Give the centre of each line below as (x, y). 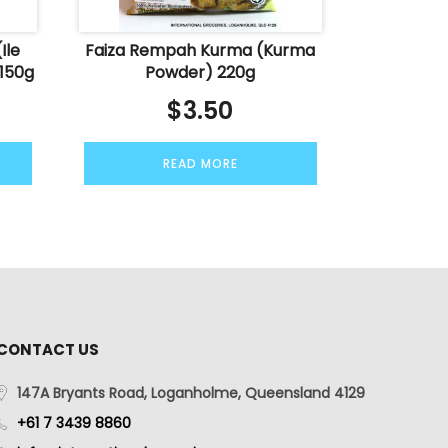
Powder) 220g (200, 72)
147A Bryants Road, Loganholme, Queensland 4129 (190, 393)
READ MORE (200, 163)
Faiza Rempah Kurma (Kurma (200, 50)
